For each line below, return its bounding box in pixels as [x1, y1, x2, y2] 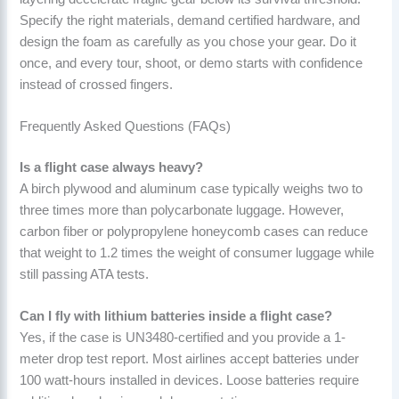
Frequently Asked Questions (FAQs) [20, 118, 232, 134]
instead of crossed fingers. [20, 77, 174, 92]
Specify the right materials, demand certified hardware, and [20, 12, 361, 28]
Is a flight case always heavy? [20, 159, 204, 175]
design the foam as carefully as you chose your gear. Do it [20, 34, 357, 49]
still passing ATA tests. [20, 266, 150, 281]
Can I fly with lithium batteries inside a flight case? [20, 309, 333, 324]
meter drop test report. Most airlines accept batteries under [20, 352, 360, 367]
